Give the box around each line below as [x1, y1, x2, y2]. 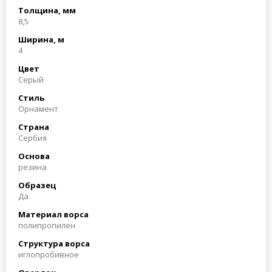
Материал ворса [18, 209, 89, 220]
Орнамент [18, 103, 58, 114]
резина [18, 161, 47, 172]
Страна [18, 121, 49, 132]
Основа [18, 151, 50, 161]
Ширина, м [18, 34, 64, 45]
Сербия [18, 132, 47, 143]
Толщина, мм [18, 5, 76, 16]
